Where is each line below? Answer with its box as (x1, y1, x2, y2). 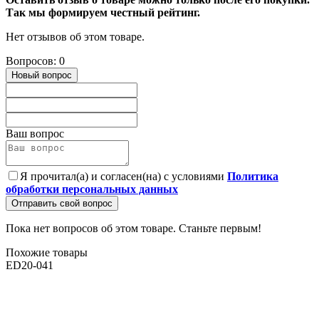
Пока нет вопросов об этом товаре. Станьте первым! (6, 222, 261, 235)
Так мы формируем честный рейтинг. (6, 6, 200, 19)
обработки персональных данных (6, 183, 178, 196)
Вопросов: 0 (6, 55, 65, 68)
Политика (227, 170, 278, 183)
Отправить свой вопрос (11, 198, 113, 209)
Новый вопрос (11, 70, 72, 81)
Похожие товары (6, 246, 88, 259)
